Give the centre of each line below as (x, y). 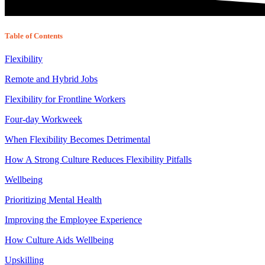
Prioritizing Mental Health (53, 200)
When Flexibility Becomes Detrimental (77, 140)
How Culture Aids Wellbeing (59, 240)
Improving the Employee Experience (73, 220)
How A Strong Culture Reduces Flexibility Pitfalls (98, 160)
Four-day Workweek (43, 119)
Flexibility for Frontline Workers (65, 99)
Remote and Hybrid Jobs (51, 79)
